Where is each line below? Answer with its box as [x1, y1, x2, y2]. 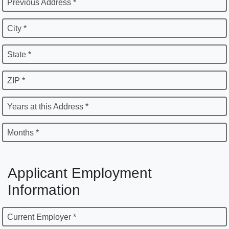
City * [7, 24, 27, 33]
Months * [7, 128, 39, 138]
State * [7, 50, 31, 59]
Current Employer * [7, 213, 76, 222]
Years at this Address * [7, 102, 88, 111]
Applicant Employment [8, 165, 152, 181]
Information [8, 182, 80, 198]
